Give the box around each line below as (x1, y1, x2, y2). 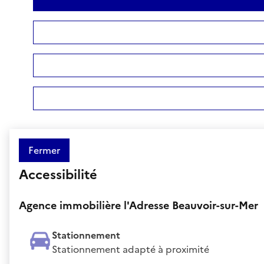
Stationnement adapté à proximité (52, 242, 209, 256)
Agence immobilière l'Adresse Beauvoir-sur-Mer (19, 197, 258, 213)
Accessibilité (19, 164, 97, 184)
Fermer (28, 143, 60, 157)
